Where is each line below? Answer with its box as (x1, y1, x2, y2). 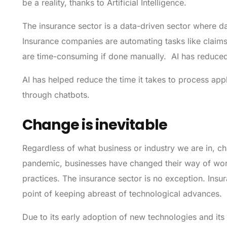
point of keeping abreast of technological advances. (22, 188, 222, 199)
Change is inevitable (22, 115, 168, 135)
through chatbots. (22, 90, 90, 100)
